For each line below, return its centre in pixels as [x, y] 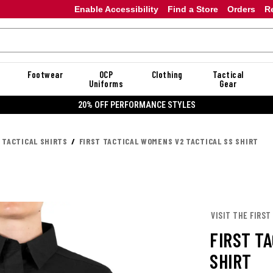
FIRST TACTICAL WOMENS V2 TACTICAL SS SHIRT [168, 141]
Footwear [45, 74]
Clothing [167, 74]
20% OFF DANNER [236, 105]
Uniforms [106, 83]
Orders [241, 9]
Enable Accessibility [116, 9]
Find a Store [193, 9]
